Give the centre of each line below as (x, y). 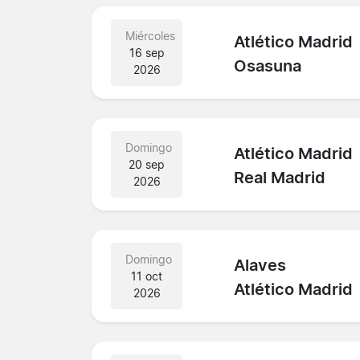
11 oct (147, 276)
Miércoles (150, 35)
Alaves (260, 266)
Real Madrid (280, 178)
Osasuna (268, 66)
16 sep (147, 52)
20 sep (147, 164)
